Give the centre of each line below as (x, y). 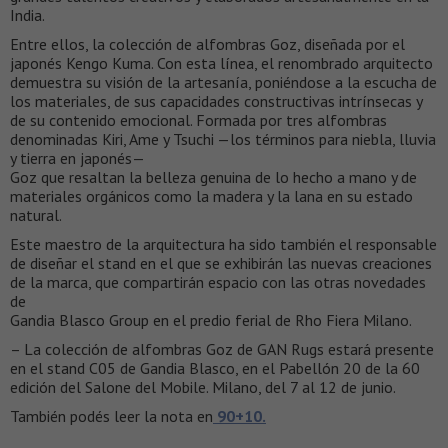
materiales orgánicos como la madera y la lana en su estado (211, 196)
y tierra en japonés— (77, 158)
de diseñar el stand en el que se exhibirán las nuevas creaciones (221, 263)
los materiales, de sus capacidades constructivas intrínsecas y (216, 101)
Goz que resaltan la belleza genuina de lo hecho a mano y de (213, 177)
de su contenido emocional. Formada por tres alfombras (198, 120)
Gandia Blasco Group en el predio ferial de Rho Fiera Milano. (211, 320)
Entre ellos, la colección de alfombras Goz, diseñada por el (207, 44)
